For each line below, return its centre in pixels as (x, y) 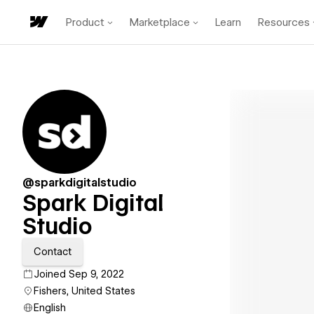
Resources (284, 22)
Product (85, 22)
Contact (53, 252)
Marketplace (160, 22)
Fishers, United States (84, 291)
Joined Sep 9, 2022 (79, 274)
